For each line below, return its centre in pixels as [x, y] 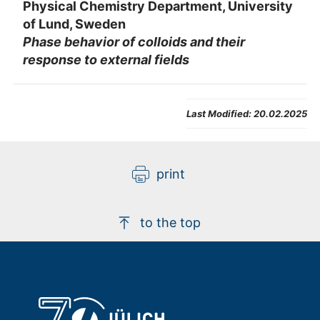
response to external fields [106, 59]
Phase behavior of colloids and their [134, 41]
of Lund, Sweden [74, 24]
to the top [171, 223]
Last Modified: [219, 114]
